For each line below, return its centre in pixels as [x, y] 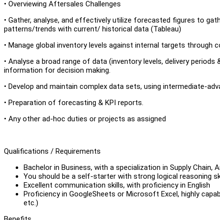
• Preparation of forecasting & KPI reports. [74, 102]
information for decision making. [57, 70]
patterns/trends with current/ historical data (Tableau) [93, 29]
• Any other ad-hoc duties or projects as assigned [85, 119]
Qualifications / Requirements [52, 151]
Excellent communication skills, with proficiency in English [117, 185]
